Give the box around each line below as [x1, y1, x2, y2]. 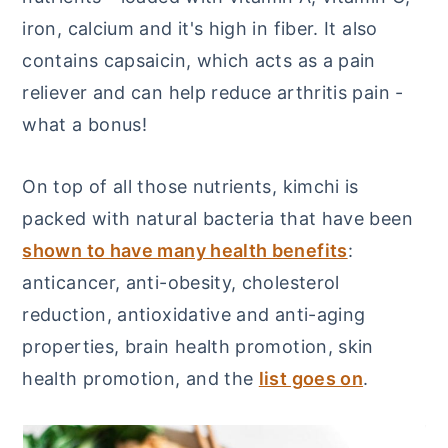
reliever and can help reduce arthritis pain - [22, 82, 404, 103]
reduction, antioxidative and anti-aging [22, 304, 366, 325]
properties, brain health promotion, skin [22, 336, 374, 357]
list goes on [258, 368, 364, 389]
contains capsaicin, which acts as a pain [22, 50, 376, 71]
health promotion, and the [22, 368, 259, 389]
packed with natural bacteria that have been [22, 208, 413, 229]
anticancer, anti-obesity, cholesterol [22, 272, 340, 293]
